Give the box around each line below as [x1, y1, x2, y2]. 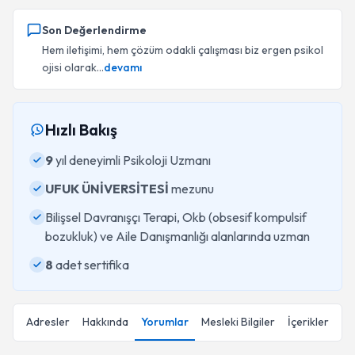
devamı [104, 60, 142, 74]
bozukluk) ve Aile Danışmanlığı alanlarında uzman [45, 228, 310, 244]
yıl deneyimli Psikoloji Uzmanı [53, 152, 211, 168]
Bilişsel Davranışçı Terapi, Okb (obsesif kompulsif [45, 209, 307, 225]
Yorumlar [141, 315, 189, 329]
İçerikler [288, 315, 329, 329]
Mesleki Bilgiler [201, 315, 275, 329]
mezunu [169, 181, 214, 197]
